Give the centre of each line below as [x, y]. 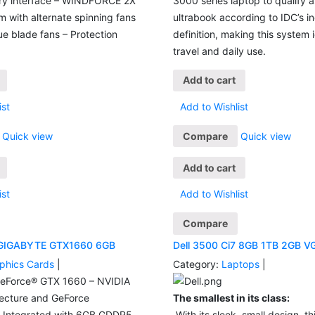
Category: [196, 264]
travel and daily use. [220, 51]
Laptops [242, 264]
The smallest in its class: [232, 297]
